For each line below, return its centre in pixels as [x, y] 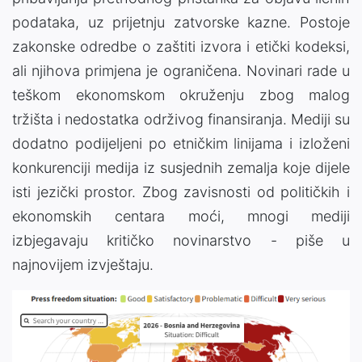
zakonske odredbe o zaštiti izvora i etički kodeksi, [181, 46]
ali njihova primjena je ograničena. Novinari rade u [181, 70]
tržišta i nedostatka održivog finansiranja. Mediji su [181, 119]
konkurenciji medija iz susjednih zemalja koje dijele [181, 167]
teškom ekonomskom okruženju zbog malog [181, 95]
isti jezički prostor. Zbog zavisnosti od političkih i [181, 192]
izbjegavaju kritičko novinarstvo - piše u [181, 240]
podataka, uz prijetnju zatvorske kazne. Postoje [181, 22]
